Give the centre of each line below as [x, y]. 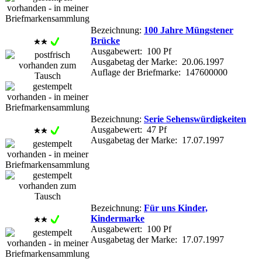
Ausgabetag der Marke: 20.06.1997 [157, 61]
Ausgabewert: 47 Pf [129, 129]
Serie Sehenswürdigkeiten [195, 119]
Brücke [105, 40]
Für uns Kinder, [176, 208]
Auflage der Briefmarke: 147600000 [159, 72]
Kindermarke [118, 218]
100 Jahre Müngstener [189, 30]
